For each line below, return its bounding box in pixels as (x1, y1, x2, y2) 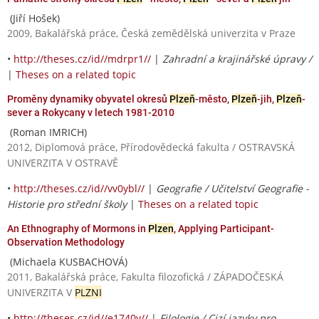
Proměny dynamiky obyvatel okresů (7, 93, 169, 105)
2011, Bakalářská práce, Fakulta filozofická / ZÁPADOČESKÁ (7, 269, 283, 283)
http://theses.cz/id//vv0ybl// (14, 181, 145, 195)
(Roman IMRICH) (7, 125, 87, 139)
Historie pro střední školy (7, 197, 127, 211)
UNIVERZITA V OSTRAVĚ (7, 155, 118, 169)
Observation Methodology (7, 236, 125, 248)
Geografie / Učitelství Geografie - (156, 181, 309, 195)
